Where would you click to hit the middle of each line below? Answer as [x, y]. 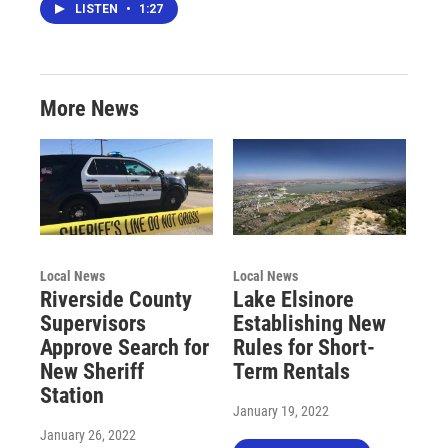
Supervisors [93, 324]
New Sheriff [92, 372]
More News [89, 108]
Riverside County [116, 300]
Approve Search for [124, 348]
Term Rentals [291, 372]
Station [72, 396]
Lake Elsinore [293, 300]
